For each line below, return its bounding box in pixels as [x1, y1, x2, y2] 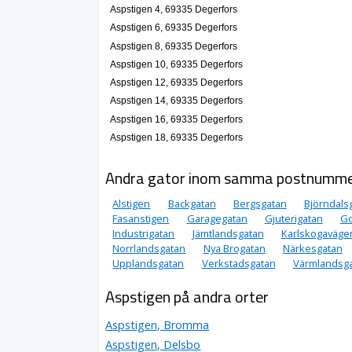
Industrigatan [112, 226, 175, 241]
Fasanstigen [112, 211, 170, 226]
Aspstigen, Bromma [105, 317, 210, 333]
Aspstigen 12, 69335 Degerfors [109, 78, 243, 88]
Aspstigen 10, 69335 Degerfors [109, 59, 243, 69]
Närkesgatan [282, 241, 343, 256]
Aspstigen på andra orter [105, 284, 269, 310]
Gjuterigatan [264, 211, 323, 226]
